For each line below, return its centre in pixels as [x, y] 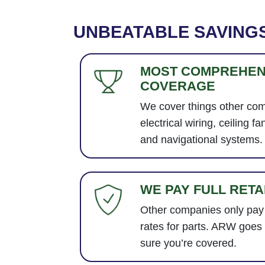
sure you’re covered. [188, 243]
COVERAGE [177, 86]
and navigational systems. [201, 140]
